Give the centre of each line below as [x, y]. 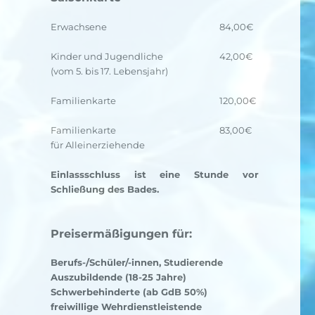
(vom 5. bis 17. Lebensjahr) [109, 71]
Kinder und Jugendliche [107, 56]
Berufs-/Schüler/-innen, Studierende [136, 262]
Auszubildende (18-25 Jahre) [118, 277]
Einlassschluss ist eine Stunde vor [154, 174]
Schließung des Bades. [104, 189]
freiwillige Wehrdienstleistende [126, 307]
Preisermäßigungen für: [121, 234]
